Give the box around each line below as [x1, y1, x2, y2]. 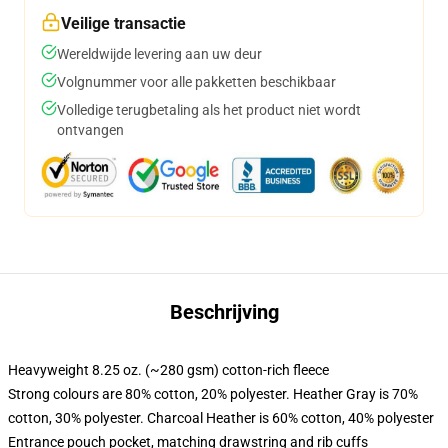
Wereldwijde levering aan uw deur [57, 46, 262, 62]
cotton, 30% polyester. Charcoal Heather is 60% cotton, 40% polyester [8, 410, 434, 426]
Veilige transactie [61, 14, 186, 33]
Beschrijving [169, 300, 279, 324]
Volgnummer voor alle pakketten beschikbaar [57, 74, 336, 90]
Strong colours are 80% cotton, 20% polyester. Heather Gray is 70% [8, 386, 418, 402]
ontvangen [57, 122, 124, 138]
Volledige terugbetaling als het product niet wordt [57, 102, 361, 118]
